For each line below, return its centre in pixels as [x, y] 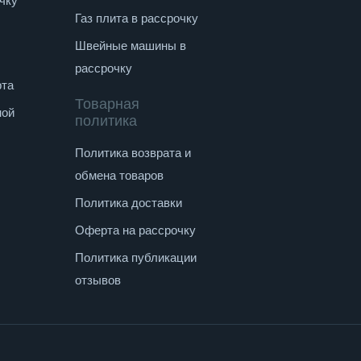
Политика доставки [128, 203]
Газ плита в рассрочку [136, 18]
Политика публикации [135, 257]
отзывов [98, 280]
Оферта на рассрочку [135, 230]
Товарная [107, 104]
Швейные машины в [130, 46]
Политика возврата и [133, 153]
